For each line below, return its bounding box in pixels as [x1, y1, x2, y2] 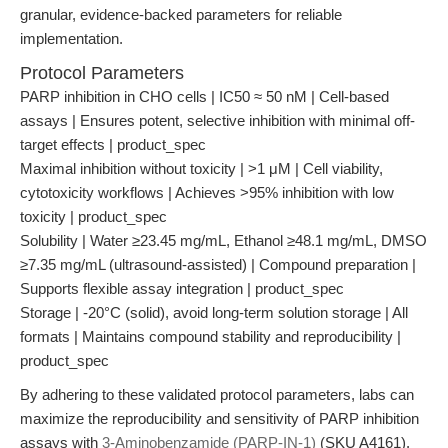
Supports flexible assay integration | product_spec [20, 280, 344, 297]
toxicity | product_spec [20, 208, 167, 225]
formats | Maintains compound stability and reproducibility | [20, 328, 401, 345]
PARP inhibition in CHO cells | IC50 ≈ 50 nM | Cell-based [20, 88, 389, 105]
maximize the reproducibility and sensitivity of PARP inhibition [20, 410, 419, 427]
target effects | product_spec [20, 136, 206, 153]
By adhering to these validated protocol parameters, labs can [20, 386, 414, 403]
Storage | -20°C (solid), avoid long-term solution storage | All [20, 304, 408, 321]
